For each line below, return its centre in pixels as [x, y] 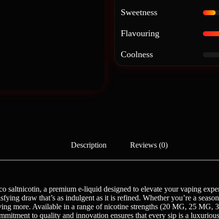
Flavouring [140, 33]
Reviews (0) [149, 145]
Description [89, 145]
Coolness [137, 54]
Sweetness [139, 12]
